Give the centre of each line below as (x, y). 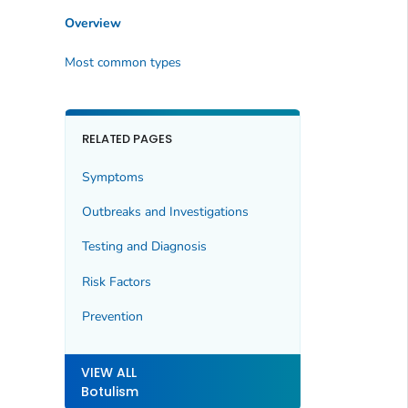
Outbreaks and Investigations (165, 211)
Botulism (109, 391)
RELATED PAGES (127, 139)
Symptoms (112, 177)
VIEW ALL (108, 372)
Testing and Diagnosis (144, 247)
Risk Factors (116, 281)
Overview (92, 23)
